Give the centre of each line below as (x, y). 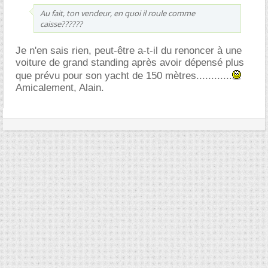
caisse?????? (61, 24)
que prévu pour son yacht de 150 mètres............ (124, 75)
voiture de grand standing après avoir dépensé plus (130, 62)
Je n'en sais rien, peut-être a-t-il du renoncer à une (129, 50)
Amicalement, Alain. (60, 87)
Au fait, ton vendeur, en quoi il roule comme (118, 13)
